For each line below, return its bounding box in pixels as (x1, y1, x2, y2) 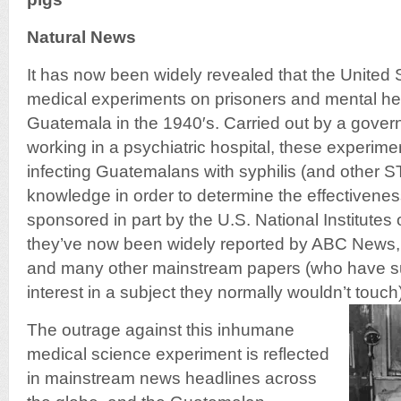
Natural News (27, 28, 136, 47)
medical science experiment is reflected (27, 345, 329, 363)
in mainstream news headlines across (27, 369, 317, 388)
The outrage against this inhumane (27, 320, 294, 339)
